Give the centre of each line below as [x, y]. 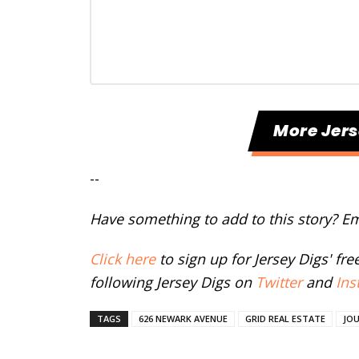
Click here [123, 259]
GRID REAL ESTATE [285, 319]
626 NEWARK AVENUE [183, 319]
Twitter [279, 282]
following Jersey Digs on [173, 282]
